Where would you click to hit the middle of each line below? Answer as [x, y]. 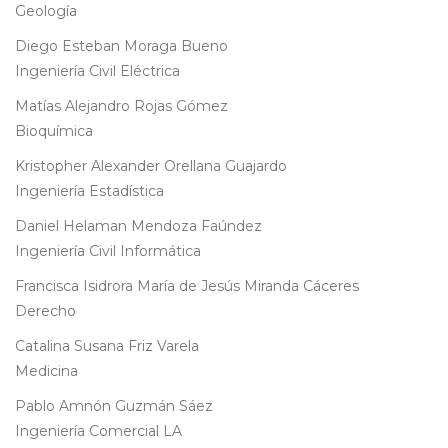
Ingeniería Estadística [89, 191]
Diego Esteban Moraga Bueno [121, 46]
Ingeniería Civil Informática [108, 251]
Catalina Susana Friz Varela [107, 346]
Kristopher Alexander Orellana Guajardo [151, 166]
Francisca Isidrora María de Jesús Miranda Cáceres [187, 286]
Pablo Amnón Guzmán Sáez [114, 406]
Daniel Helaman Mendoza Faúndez [138, 226]
